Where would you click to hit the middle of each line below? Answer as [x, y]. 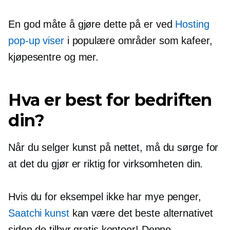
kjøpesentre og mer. [54, 57]
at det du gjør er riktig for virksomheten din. [106, 164]
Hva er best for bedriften [110, 100]
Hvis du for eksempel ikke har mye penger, [105, 197]
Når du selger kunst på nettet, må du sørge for [113, 148]
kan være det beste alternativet [141, 213]
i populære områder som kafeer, [138, 41]
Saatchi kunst [39, 213]
